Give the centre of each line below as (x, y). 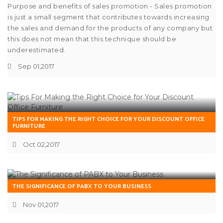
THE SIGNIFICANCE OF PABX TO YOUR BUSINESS (82, 187)
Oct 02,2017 (41, 144)
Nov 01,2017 (40, 205)
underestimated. (37, 50)
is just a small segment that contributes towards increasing (109, 17)
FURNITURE (29, 126)
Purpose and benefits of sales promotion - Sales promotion (110, 6)
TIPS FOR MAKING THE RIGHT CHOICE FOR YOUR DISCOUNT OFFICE (109, 119)
